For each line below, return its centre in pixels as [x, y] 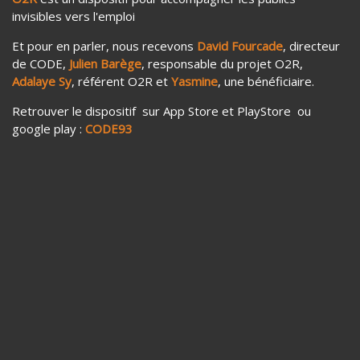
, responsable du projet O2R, [222, 63]
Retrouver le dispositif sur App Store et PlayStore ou [162, 110]
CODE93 [109, 128]
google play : [49, 128]
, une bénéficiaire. [266, 81]
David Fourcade [240, 45]
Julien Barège [105, 63]
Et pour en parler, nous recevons [104, 45]
